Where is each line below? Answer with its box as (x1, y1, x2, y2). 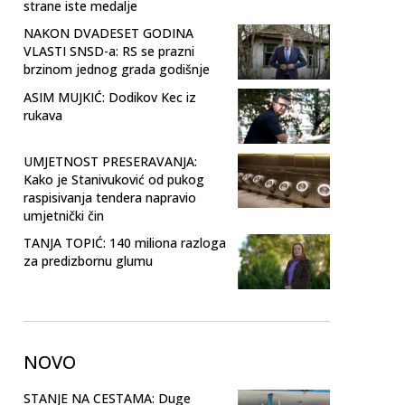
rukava (24, 107, 62, 124)
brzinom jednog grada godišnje (24, 60, 210, 78)
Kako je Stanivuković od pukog (24, 171, 204, 189)
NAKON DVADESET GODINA (24, 24, 193, 42)
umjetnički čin (24, 207, 104, 225)
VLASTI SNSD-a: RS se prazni (24, 42, 194, 60)
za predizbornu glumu (24, 252, 153, 270)
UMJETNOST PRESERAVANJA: (24, 153, 197, 171)
